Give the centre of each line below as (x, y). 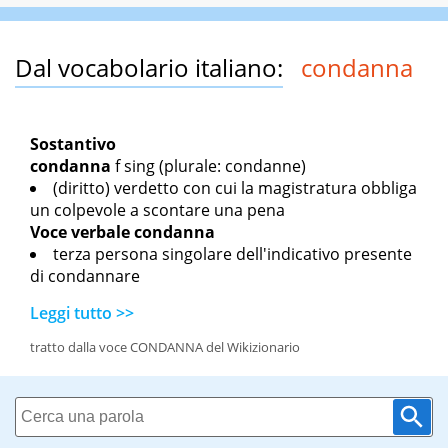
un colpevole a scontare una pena (157, 210)
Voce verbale (80, 232)
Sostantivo (73, 144)
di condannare (85, 276)
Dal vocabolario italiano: (149, 68)
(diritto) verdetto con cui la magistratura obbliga (235, 188)
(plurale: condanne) (230, 166)
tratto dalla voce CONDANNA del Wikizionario (165, 347)
